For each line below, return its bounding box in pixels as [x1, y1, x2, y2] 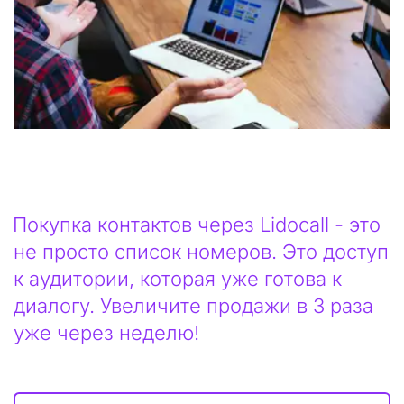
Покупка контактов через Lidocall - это [13, 212, 381, 236]
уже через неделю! [14, 320, 199, 344]
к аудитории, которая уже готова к [14, 266, 342, 290]
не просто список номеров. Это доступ [14, 239, 389, 263]
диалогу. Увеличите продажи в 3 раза [14, 293, 373, 317]
